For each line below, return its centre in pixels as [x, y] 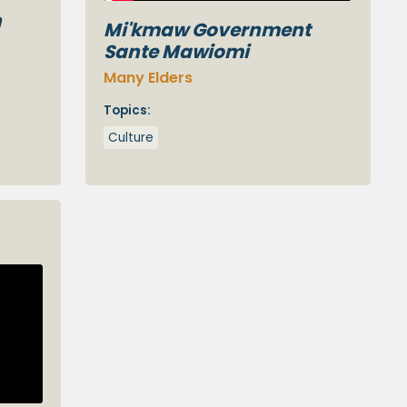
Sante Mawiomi [177, 52]
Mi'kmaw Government [208, 30]
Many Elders [149, 77]
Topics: [128, 111]
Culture [131, 137]
